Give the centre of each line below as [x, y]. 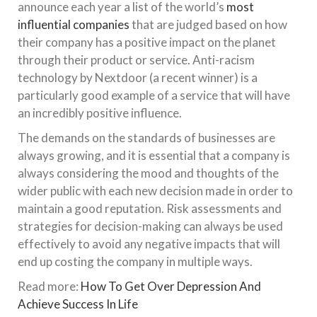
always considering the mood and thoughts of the [148, 173]
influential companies [74, 25]
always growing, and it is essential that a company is [154, 156]
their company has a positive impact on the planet [147, 42]
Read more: [49, 287]
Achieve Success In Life [78, 304]
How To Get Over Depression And [171, 287]
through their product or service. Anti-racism [136, 60]
